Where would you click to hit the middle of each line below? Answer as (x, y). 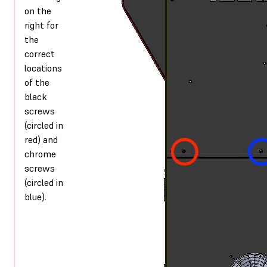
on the (38, 10)
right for (41, 25)
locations (43, 68)
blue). (35, 196)
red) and (41, 139)
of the (37, 82)
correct (40, 53)
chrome (40, 153)
